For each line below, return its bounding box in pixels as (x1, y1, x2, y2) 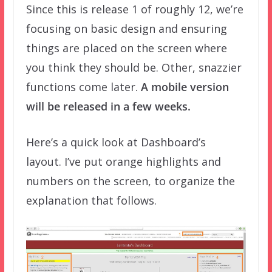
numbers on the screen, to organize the (25, 173, 235, 188)
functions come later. (25, 79, 141, 94)
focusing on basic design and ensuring (25, 21, 227, 36)
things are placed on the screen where (25, 40, 227, 55)
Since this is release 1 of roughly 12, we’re (25, 1, 243, 16)
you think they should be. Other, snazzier (25, 59, 242, 75)
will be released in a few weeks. (25, 98, 191, 114)
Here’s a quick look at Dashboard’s (25, 134, 206, 149)
